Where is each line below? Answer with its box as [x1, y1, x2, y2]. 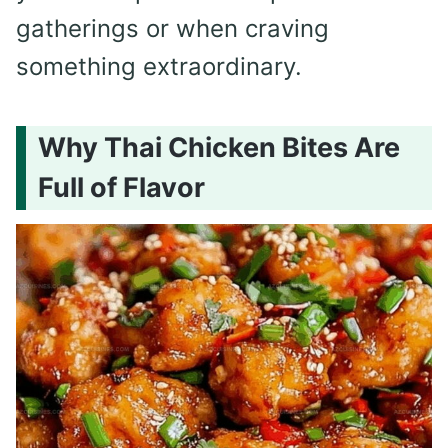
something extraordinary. [16, 51, 302, 81]
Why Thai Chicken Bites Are [38, 131, 400, 165]
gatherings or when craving [16, 13, 329, 43]
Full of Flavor [38, 171, 205, 205]
